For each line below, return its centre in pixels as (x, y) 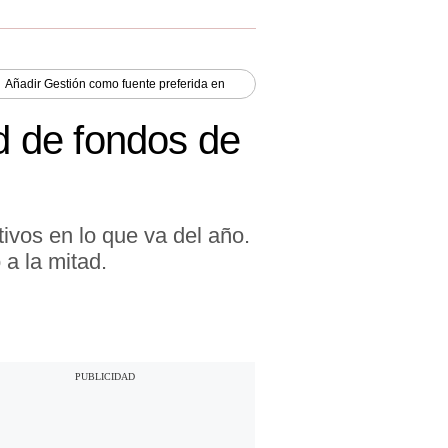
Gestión (65, 83)
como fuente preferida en (155, 83)
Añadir (24, 83)
